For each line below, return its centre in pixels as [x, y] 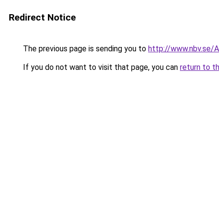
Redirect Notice [42, 17]
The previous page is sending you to [85, 49]
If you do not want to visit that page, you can [100, 67]
